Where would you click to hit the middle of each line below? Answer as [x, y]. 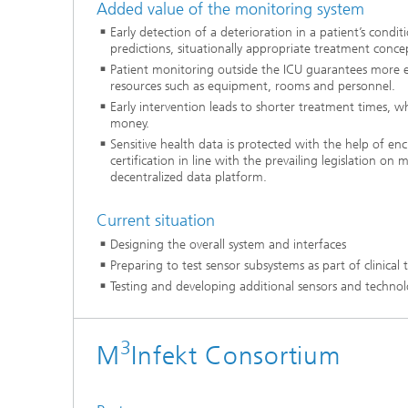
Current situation [156, 220]
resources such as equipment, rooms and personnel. [253, 86]
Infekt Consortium [236, 355]
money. [130, 123]
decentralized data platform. [189, 177]
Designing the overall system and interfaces [228, 244]
